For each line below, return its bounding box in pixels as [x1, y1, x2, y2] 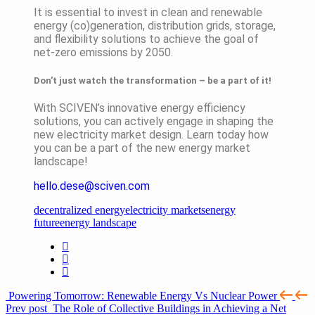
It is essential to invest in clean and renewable [34, 6, 262, 20]
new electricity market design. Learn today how [34, 127, 269, 141]
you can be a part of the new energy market [34, 141, 250, 155]
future [34, 216, 60, 229]
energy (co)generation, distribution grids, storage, [34, 19, 276, 33]
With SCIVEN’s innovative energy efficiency [34, 101, 245, 115]
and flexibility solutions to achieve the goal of [34, 32, 259, 46]
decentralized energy [34, 203, 125, 216]
